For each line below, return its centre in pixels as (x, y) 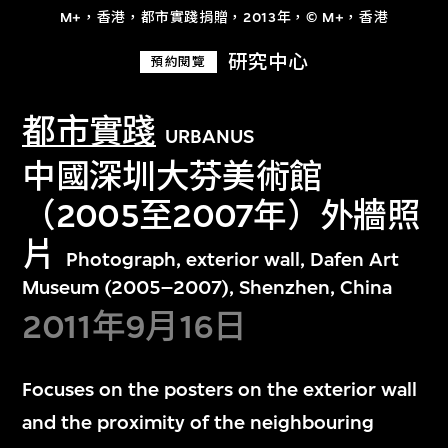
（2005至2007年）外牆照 (221, 215)
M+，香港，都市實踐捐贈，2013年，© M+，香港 (224, 17)
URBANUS (210, 137)
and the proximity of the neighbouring (198, 422)
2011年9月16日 (134, 327)
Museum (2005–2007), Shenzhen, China (207, 287)
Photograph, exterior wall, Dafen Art (232, 259)
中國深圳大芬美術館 (172, 176)
